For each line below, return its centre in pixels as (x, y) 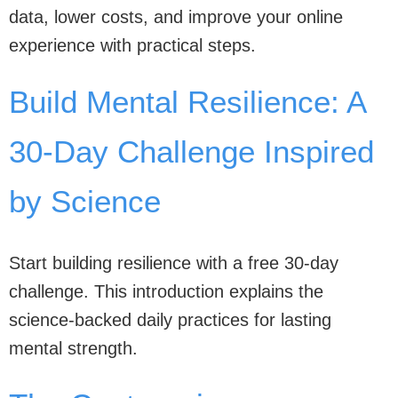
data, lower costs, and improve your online (176, 17)
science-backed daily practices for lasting (170, 319)
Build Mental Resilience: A (187, 102)
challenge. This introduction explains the (166, 291)
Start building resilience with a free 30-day (174, 263)
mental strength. (73, 348)
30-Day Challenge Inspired (191, 151)
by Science (85, 201)
